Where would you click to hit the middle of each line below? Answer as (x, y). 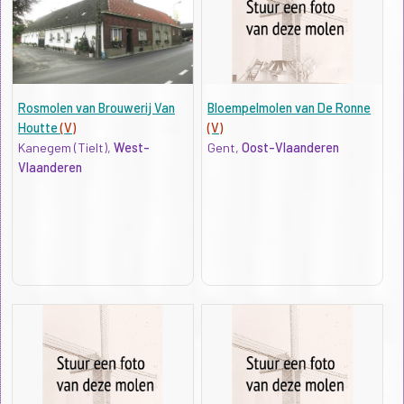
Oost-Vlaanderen (291, 147)
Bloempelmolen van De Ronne (289, 107)
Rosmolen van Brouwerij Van (96, 107)
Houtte (39, 127)
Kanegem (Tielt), (65, 147)
